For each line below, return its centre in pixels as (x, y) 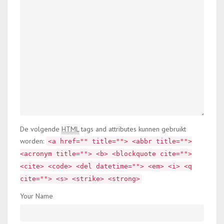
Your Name (36, 196)
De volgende (41, 129)
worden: (33, 141)
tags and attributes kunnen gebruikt (132, 129)
